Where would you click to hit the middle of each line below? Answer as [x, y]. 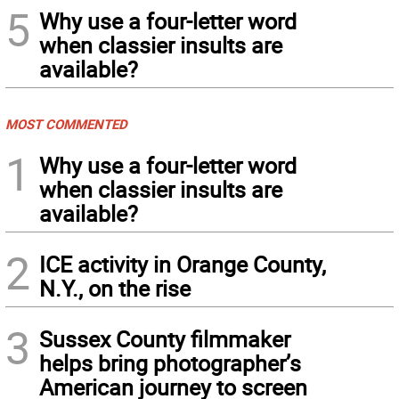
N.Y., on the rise [115, 288]
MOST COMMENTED [66, 124]
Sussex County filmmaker [165, 339]
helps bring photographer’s [170, 363]
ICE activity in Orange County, [183, 264]
